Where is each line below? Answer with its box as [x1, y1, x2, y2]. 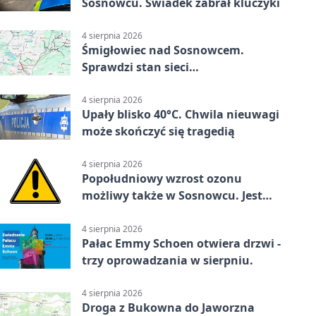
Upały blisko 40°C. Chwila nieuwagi [82, 107, 279, 123]
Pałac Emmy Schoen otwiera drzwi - [82, 235, 281, 251]
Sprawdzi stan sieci [82, 59, 189, 75]
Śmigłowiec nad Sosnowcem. [82, 42, 244, 58]
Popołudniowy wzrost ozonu [82, 171, 242, 187]
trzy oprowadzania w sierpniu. [82, 252, 253, 268]
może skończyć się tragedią [82, 123, 235, 140]
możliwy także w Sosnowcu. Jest [82, 188, 262, 204]
